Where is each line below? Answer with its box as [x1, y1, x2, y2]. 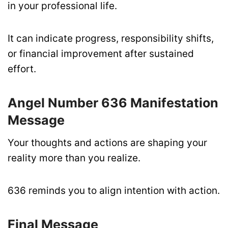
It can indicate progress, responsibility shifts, [8, 33, 214, 45]
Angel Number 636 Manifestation [8, 95, 218, 111]
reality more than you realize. [8, 152, 140, 164]
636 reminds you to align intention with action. [8, 185, 220, 197]
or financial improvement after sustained [8, 48, 194, 60]
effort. [8, 63, 36, 75]
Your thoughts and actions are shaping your [8, 136, 207, 149]
